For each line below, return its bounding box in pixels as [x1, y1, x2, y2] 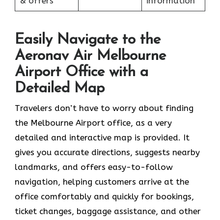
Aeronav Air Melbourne [15, 49, 166, 64]
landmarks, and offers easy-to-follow [15, 162, 173, 172]
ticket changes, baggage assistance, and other [15, 206, 201, 217]
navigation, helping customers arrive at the [15, 177, 189, 187]
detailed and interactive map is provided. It [15, 133, 190, 143]
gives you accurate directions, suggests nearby [15, 147, 200, 158]
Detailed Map [15, 81, 105, 97]
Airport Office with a [15, 65, 148, 81]
